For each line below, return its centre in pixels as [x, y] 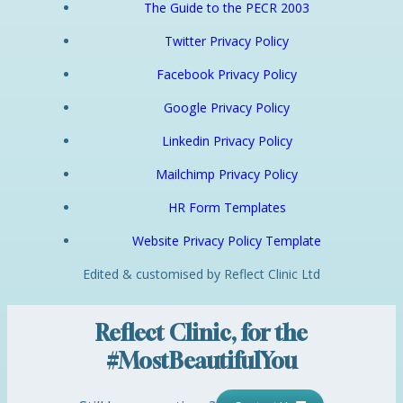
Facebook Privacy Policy [227, 74]
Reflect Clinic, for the [201, 333]
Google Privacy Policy [227, 107]
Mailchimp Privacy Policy [227, 174]
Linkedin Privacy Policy [227, 141]
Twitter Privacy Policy [227, 41]
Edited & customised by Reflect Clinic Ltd [201, 274]
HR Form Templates [227, 207]
